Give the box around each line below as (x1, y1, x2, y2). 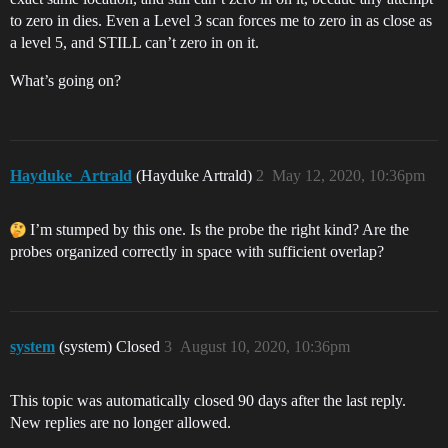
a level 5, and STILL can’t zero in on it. (10, 34, 259, 51)
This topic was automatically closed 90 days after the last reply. (10, 392, 406, 409)
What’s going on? (10, 72, 121, 89)
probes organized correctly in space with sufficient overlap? (10, 243, 384, 260)
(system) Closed (59, 338, 164, 355)
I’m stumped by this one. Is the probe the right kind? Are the (26, 221, 409, 238)
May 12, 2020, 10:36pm (272, 167, 425, 184)
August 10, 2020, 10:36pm (180, 338, 350, 355)
